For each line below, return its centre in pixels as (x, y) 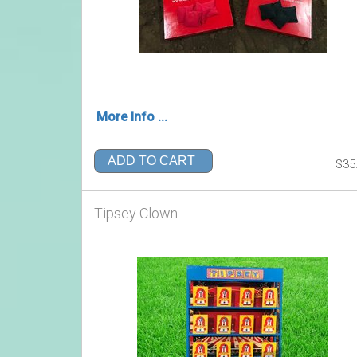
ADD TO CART (151, 161)
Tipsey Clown (136, 213)
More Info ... (132, 117)
